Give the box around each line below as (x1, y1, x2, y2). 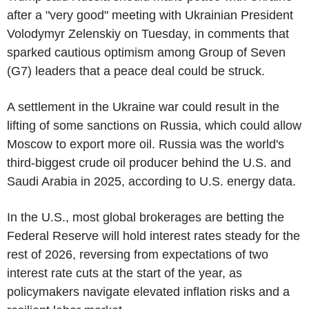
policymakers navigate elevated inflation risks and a (7, 284, 290, 299)
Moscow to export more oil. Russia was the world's (7, 137, 284, 151)
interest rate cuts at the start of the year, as (7, 266, 242, 280)
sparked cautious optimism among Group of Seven (7, 45, 286, 59)
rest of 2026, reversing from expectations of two (7, 247, 268, 261)
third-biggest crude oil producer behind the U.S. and (7, 155, 291, 170)
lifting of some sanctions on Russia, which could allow (7, 118, 301, 132)
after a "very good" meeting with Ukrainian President (7, 8, 293, 22)
